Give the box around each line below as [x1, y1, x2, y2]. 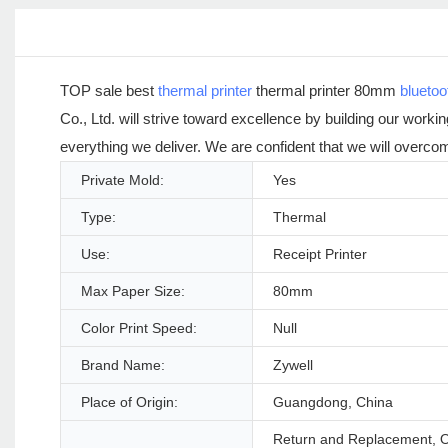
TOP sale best [60, 82, 158, 100]
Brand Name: [81, 357, 165, 374]
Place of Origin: [81, 394, 178, 411]
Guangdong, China [273, 394, 393, 411]
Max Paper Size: [81, 283, 185, 300]
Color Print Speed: [81, 320, 197, 337]
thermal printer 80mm [252, 82, 400, 100]
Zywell [273, 357, 313, 374]
